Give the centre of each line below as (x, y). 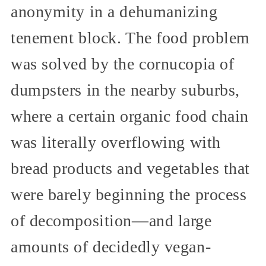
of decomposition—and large (111, 221)
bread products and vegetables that (131, 169)
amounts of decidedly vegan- (111, 247)
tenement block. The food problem (130, 38)
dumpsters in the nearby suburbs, (125, 90)
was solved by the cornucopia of (123, 64)
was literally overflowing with (116, 142)
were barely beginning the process (129, 195)
